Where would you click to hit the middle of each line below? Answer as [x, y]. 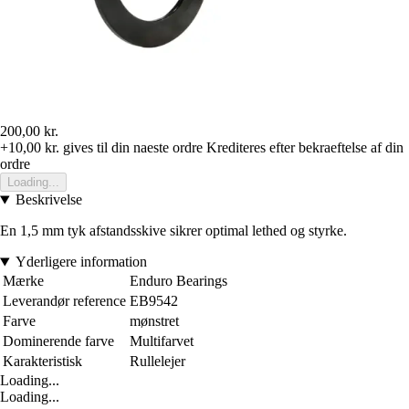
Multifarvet [162, 341]
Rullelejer [157, 362]
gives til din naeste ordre [131, 148]
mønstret [154, 321]
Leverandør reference [64, 301]
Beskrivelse [48, 200]
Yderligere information [81, 262]
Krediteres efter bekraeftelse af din [305, 148]
